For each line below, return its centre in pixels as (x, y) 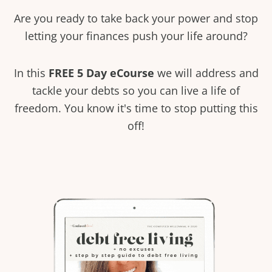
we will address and (206, 73)
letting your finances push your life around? (136, 36)
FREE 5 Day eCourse (101, 73)
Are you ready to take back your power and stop (136, 18)
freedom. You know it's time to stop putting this (136, 108)
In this (31, 73)
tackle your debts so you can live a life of (136, 90)
